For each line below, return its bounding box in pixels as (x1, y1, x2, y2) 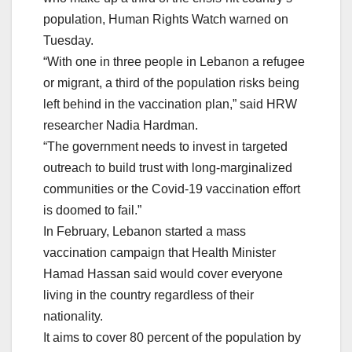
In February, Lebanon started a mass (43, 225, 246, 239)
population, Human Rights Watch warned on (43, 13, 288, 27)
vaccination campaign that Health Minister (43, 246, 276, 260)
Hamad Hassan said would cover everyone (43, 267, 283, 281)
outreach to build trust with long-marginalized (43, 161, 292, 175)
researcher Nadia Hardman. (43, 119, 198, 133)
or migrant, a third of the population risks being (43, 76, 299, 90)
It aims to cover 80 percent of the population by (43, 331, 301, 345)
